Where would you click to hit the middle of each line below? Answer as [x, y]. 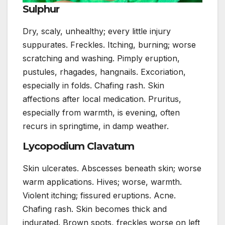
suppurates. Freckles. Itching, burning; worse [109, 45]
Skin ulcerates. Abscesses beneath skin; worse [112, 168]
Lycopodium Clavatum [78, 146]
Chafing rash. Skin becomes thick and [95, 209]
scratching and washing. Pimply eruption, [101, 59]
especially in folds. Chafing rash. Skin [93, 86]
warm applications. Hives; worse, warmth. [102, 182]
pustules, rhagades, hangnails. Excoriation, [104, 72]
